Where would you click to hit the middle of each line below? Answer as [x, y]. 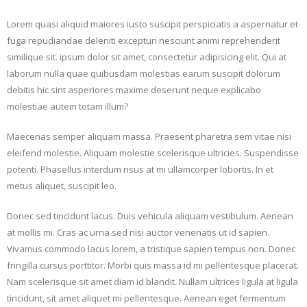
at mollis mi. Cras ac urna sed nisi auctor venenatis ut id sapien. [138, 233]
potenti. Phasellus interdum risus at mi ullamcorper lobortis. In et [140, 170]
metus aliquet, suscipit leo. [62, 186]
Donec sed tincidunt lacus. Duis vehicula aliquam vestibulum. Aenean [150, 216]
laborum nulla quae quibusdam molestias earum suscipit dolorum [144, 74]
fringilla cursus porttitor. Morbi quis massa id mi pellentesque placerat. [153, 266]
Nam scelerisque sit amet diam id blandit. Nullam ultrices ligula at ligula [152, 282]
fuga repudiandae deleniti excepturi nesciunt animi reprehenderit [144, 41]
